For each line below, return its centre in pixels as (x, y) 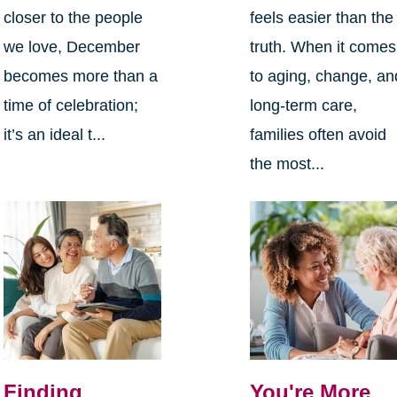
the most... (288, 164)
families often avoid (319, 135)
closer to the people (73, 18)
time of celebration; (70, 106)
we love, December (71, 47)
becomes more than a (80, 77)
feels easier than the (322, 18)
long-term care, (304, 106)
